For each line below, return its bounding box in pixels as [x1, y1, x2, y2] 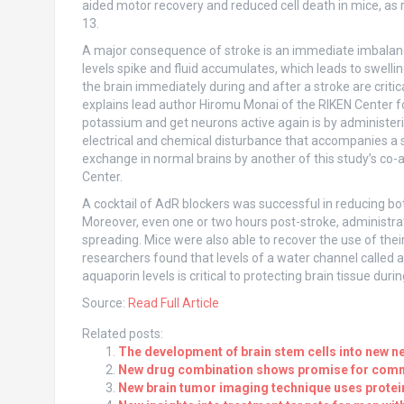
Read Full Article [127, 296, 219, 311]
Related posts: [81, 326, 163, 342]
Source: [81, 296, 128, 311]
